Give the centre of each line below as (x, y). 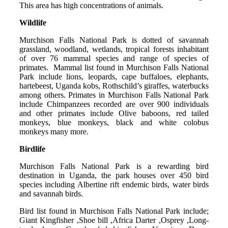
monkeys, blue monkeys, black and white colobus (114, 122)
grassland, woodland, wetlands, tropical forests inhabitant (114, 49)
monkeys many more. (54, 131)
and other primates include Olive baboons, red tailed (114, 113)
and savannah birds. (51, 193)
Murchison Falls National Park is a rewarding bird (114, 166)
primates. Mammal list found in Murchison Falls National (114, 67)
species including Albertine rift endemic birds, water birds (114, 184)
